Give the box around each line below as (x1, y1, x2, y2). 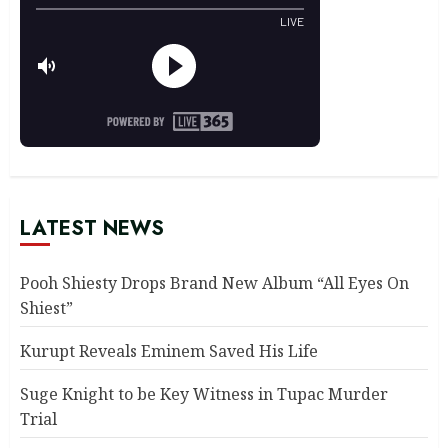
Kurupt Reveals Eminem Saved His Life (20, 340, 318, 363)
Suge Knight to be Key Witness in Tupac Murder (20, 383, 388, 406)
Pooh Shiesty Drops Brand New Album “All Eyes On (20, 272, 409, 295)
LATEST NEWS (20, 214, 164, 244)
